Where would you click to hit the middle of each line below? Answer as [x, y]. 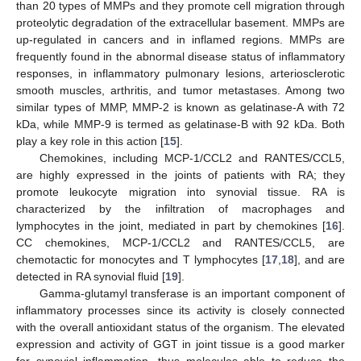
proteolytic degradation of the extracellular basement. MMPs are [180, 22]
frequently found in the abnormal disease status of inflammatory [180, 56]
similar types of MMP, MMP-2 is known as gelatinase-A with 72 [180, 107]
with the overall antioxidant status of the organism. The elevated [180, 327]
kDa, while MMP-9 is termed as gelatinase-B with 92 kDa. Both [180, 124]
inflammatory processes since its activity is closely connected [180, 310]
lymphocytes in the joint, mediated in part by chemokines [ [171, 225]
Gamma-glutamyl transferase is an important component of [192, 293]
